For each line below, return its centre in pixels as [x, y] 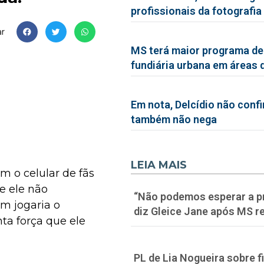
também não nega [174, 119]
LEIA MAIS [159, 165]
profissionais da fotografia [196, 11]
